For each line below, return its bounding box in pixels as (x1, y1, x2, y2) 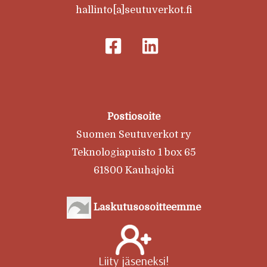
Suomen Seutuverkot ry (76, 129, 191, 140)
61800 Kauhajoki (93, 164, 174, 176)
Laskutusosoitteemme (91, 201, 201, 213)
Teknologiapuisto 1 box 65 (71, 147, 196, 158)
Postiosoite (107, 111, 160, 122)
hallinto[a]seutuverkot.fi (75, 4, 192, 15)
